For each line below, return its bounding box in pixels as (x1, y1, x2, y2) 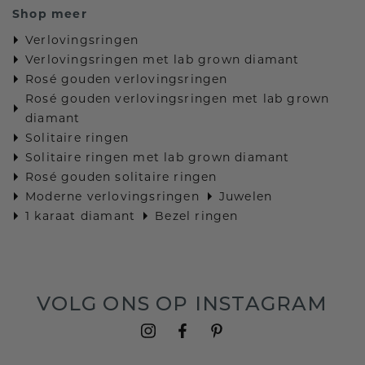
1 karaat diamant (25, 209, 136, 224)
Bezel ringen (155, 209, 239, 224)
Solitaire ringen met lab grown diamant (25, 150, 290, 165)
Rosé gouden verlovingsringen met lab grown (25, 91, 330, 107)
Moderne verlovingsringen (25, 189, 200, 204)
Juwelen (218, 189, 273, 204)
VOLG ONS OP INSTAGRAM (37, 292, 328, 316)
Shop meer (12, 7, 87, 22)
